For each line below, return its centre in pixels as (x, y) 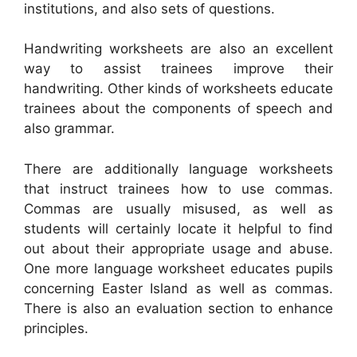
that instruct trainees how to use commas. (178, 188)
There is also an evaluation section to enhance (178, 308)
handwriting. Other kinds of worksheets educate (178, 89)
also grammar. (69, 129)
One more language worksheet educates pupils (178, 268)
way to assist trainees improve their (178, 69)
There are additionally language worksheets (178, 169)
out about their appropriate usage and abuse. (178, 248)
